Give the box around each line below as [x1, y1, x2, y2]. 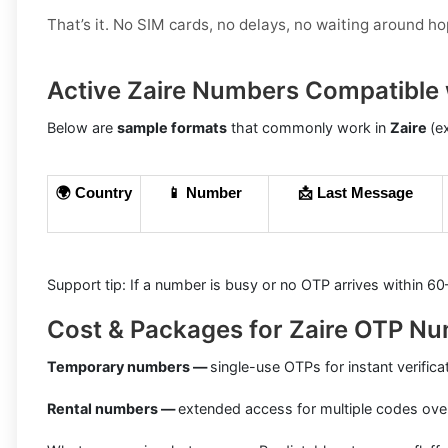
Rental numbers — [47, 400, 178, 418]
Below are [47, 119, 117, 137]
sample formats [117, 119, 227, 137]
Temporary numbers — [47, 358, 210, 376]
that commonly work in [227, 119, 390, 137]
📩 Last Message [298, 185, 413, 202]
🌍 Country [56, 185, 132, 202]
